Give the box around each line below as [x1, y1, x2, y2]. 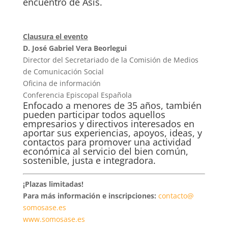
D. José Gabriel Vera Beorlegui [22, 43, 127, 53]
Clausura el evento [22, 31, 88, 41]
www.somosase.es [22, 214, 85, 224]
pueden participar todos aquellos [22, 108, 165, 121]
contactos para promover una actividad [22, 135, 191, 148]
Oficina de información [22, 78, 101, 88]
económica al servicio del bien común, [22, 145, 188, 157]
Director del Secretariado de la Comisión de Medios [22, 54, 198, 65]
